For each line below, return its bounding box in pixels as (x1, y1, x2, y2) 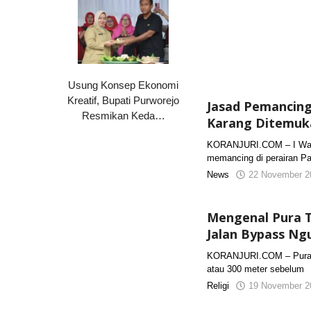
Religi (207, 280, 230, 291)
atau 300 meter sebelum (207, 264, 305, 274)
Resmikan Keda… (81, 109, 165, 121)
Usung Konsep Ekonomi (68, 78, 179, 91)
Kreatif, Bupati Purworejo (67, 94, 180, 106)
